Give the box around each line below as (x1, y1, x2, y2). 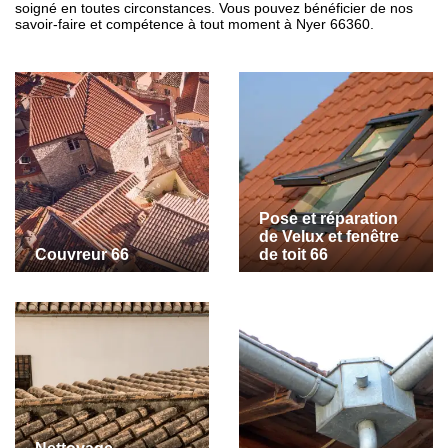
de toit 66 (259, 246, 328, 263)
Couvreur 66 (35, 246, 129, 263)
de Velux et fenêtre (259, 228, 399, 245)
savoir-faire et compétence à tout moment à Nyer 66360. (15, 16, 374, 32)
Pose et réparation (259, 210, 398, 227)
